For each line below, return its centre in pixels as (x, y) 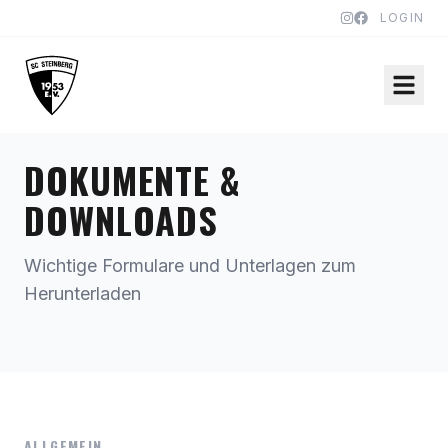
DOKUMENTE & (132, 179)
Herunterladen (82, 293)
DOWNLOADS (121, 219)
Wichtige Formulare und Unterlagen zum (190, 265)
